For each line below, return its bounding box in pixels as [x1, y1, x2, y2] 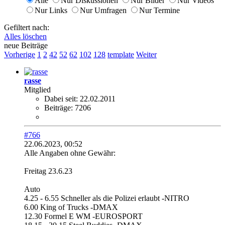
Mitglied [24, 85, 51, 94]
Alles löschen [4, 32, 47, 41]
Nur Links [35, 6, 67, 15]
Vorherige [4, 50, 35, 59]
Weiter [136, 50, 157, 59]
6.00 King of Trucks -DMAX [24, 202, 118, 211]
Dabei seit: [44, 94, 78, 103]
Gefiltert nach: [4, 23, 49, 32]
